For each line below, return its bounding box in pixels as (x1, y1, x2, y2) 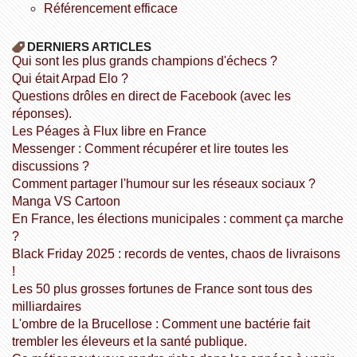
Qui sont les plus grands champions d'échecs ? (21, 53, 277, 68)
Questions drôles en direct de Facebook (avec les (11, 88, 22, 103)
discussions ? (11, 159, 89, 173)
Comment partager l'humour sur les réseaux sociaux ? (21, 176, 316, 190)
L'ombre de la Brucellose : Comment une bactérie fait (11, 316, 22, 331)
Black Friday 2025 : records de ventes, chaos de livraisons (11, 246, 21, 261)
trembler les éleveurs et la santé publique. (11, 334, 247, 348)
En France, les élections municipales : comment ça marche (11, 211, 21, 226)
